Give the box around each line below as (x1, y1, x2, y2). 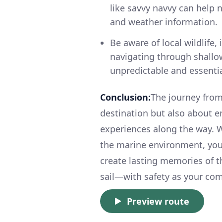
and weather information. (110, 15, 218, 28)
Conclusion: (100, 91, 151, 103)
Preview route (127, 195, 189, 207)
